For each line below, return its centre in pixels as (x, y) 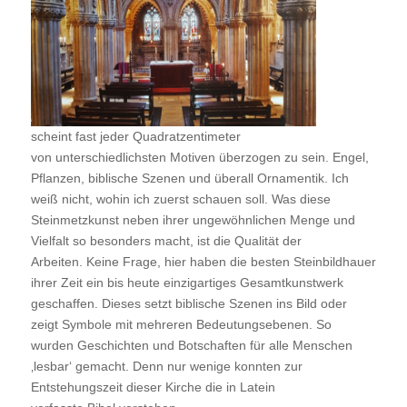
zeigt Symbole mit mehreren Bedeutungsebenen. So (181, 325)
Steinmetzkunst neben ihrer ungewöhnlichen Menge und (193, 220)
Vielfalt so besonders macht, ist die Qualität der (166, 241)
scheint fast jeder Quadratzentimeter (135, 137)
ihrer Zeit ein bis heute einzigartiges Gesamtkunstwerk (187, 283)
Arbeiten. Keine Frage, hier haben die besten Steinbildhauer (203, 262)
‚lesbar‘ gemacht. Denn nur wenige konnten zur (166, 367)
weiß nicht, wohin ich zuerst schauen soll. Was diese (180, 199)
